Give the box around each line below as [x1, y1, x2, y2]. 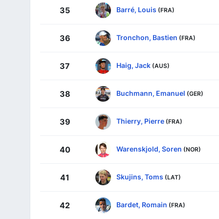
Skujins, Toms [116, 172, 163, 181]
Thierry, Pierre [116, 116, 164, 125]
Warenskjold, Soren [116, 144, 182, 153]
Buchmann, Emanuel [116, 88, 185, 97]
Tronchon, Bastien [116, 33, 177, 42]
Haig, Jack [116, 61, 151, 69]
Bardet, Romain [116, 200, 167, 209]
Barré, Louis [116, 5, 156, 14]
